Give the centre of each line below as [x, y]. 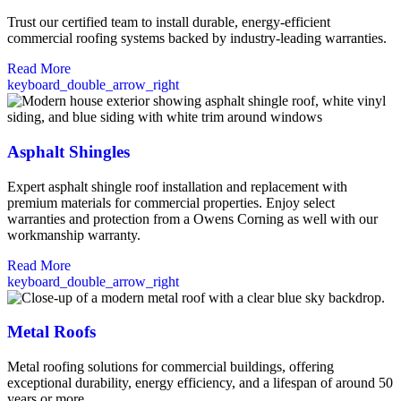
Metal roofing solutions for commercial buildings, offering [171, 367]
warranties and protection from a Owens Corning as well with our [192, 218]
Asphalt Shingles [68, 152]
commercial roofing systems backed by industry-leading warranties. [197, 38]
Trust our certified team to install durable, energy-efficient [169, 22]
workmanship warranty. [74, 235]
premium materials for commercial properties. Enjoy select [171, 202]
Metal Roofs [51, 332]
